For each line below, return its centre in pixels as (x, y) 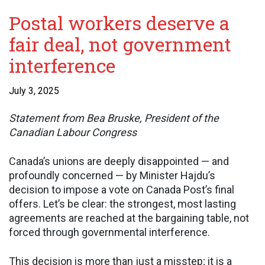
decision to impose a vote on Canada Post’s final (122, 189)
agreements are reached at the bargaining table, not (129, 218)
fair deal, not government (120, 44)
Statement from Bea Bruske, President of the (114, 118)
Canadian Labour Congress (73, 132)
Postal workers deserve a (119, 22)
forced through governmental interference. (109, 232)
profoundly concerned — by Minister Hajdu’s (112, 175)
